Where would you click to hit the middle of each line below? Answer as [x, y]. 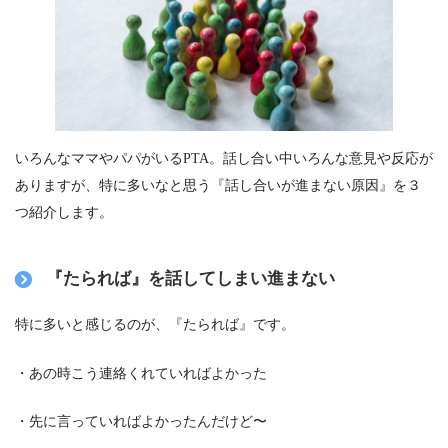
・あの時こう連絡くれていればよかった [141, 372]
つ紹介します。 [64, 212]
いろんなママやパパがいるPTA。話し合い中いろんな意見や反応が [224, 158]
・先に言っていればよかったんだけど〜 [141, 421]
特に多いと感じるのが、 [92, 324]
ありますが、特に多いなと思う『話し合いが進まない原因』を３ [218, 185]
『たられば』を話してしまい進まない [191, 279]
